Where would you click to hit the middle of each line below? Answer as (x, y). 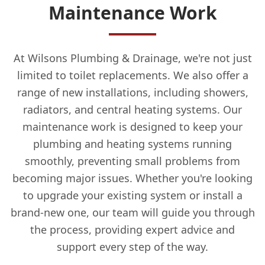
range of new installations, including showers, (132, 92)
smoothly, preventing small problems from (132, 161)
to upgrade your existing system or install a (132, 195)
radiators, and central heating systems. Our (132, 109)
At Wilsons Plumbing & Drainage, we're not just (132, 58)
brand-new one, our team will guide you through (132, 212)
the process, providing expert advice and (132, 229)
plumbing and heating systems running (132, 143)
